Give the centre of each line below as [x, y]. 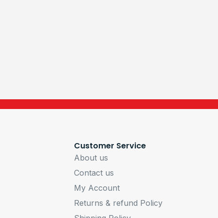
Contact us [94, 173]
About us [91, 157]
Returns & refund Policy [118, 203]
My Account [97, 188]
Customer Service [110, 145]
